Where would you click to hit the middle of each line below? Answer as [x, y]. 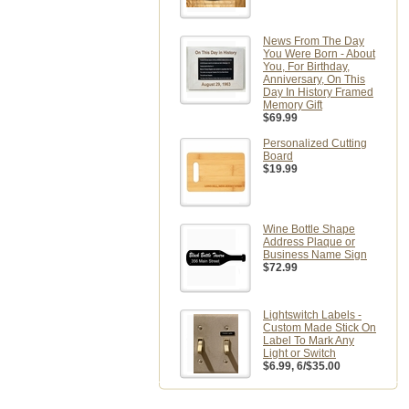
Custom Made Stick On [320, 328]
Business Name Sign [315, 255]
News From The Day [314, 41]
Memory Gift [293, 105]
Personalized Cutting [315, 143]
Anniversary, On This [314, 79]
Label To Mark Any [309, 341]
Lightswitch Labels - [312, 315]
